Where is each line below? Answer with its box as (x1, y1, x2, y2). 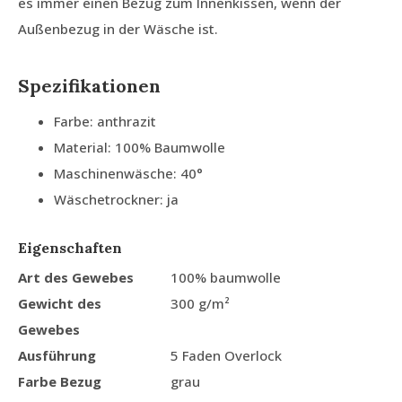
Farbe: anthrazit (54, 112, 156, 131)
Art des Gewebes (18, 268, 134, 287)
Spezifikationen (18, 74, 161, 98)
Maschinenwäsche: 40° (54, 164, 203, 183)
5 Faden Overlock (170, 346, 282, 365)
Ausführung (18, 346, 96, 365)
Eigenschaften (18, 239, 122, 258)
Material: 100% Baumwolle (54, 138, 225, 157)
